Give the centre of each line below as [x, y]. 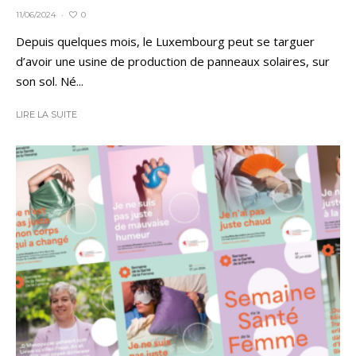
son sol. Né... [50, 81]
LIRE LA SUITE [46, 115]
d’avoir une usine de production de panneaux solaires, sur [173, 62]
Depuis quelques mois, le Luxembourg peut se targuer [165, 42]
